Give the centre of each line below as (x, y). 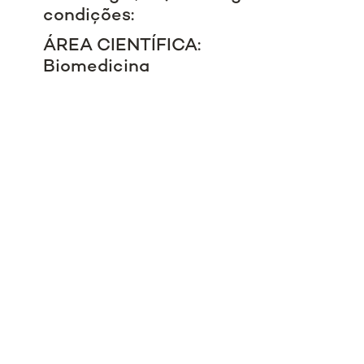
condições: (89, 16)
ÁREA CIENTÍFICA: (122, 46)
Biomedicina (97, 67)
